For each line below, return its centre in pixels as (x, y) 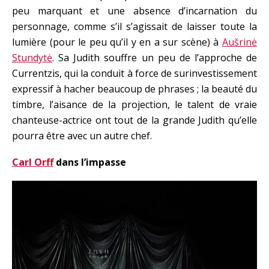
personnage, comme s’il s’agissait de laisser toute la (134, 26)
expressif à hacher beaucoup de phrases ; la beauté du (134, 89)
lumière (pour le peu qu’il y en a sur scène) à (117, 42)
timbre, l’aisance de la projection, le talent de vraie (134, 104)
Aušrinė (240, 42)
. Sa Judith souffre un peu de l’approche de (155, 57)
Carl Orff (33, 162)
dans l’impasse (90, 162)
